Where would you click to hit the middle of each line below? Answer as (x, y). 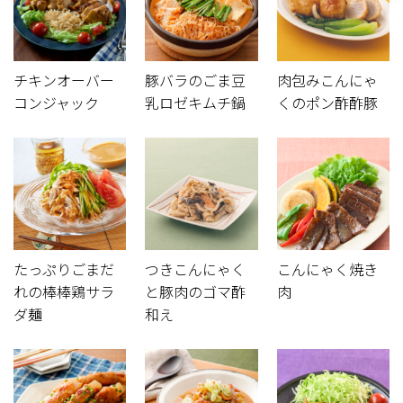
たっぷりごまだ (64, 270)
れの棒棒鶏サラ (64, 293)
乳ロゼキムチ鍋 (196, 103)
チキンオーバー (64, 81)
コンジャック (56, 103)
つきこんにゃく (196, 270)
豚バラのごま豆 (196, 81)
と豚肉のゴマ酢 (196, 293)
